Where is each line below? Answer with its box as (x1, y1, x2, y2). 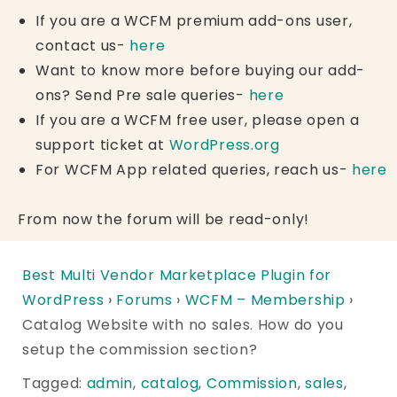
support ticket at (35, 134, 169, 155)
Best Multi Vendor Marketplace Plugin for (22, 264, 332, 285)
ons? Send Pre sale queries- (35, 84, 249, 105)
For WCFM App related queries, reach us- (35, 159, 353, 180)
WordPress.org (168, 134, 280, 155)
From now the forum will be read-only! (18, 208, 309, 230)
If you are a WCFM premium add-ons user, (35, 10, 353, 31)
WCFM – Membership (184, 289, 346, 310)
